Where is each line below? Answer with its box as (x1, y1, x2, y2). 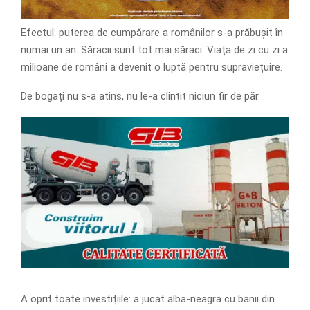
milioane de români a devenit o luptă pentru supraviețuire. (21, 61, 282, 74)
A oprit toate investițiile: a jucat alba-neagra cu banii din (21, 293, 275, 306)
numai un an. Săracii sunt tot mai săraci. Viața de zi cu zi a (21, 44, 288, 57)
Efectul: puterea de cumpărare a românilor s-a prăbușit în (21, 26, 283, 39)
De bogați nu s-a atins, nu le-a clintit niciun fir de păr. (21, 90, 260, 103)
